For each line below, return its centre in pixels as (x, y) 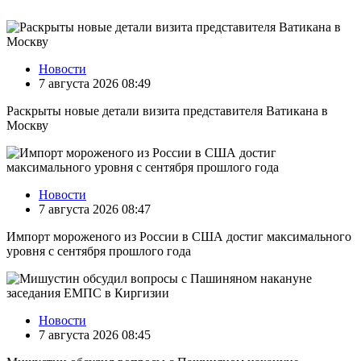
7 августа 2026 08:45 (95, 335)
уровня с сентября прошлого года (99, 251)
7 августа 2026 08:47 (95, 210)
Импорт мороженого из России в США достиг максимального (179, 237)
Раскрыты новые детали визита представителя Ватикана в (167, 111)
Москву (27, 126)
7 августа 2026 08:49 (95, 84)
